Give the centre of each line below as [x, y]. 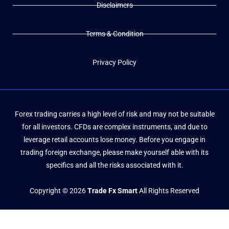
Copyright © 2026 [59, 190]
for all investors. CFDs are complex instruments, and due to [114, 127]
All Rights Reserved [168, 190]
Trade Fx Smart [112, 190]
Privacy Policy [114, 63]
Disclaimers [114, 5]
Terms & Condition [114, 34]
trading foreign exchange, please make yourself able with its [114, 153]
